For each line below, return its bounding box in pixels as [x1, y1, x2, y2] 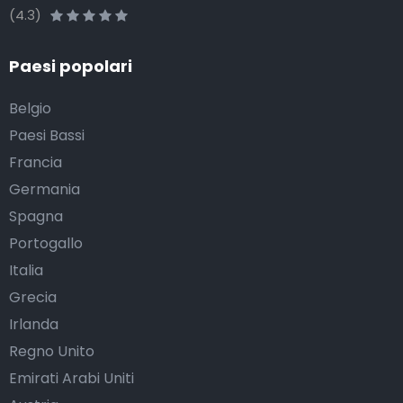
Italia [9, 260, 43, 282]
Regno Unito [9, 341, 94, 363]
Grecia [9, 287, 57, 309]
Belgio [9, 98, 51, 120]
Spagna [9, 206, 63, 228]
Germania [9, 179, 80, 201]
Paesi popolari [9, 55, 132, 78]
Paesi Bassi [9, 125, 85, 147]
